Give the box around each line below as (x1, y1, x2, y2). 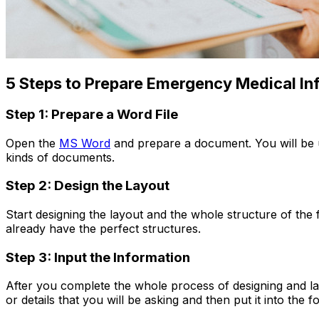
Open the (6, 135, 59, 150)
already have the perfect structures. (6, 221, 201, 236)
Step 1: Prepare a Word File (6, 105, 178, 122)
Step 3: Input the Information (6, 249, 190, 266)
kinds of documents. (6, 150, 115, 164)
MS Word (59, 135, 110, 150)
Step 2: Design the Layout (6, 177, 169, 194)
